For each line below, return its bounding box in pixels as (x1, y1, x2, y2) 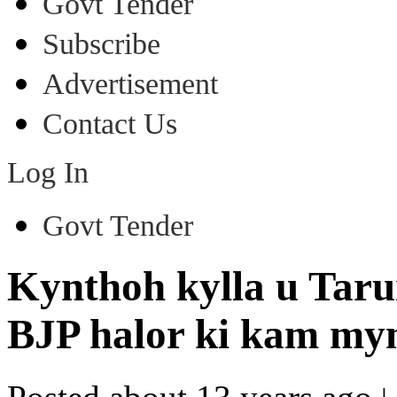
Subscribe (43, 27, 160, 60)
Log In (7, 156, 89, 189)
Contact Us (43, 107, 177, 140)
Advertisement (43, 67, 218, 100)
